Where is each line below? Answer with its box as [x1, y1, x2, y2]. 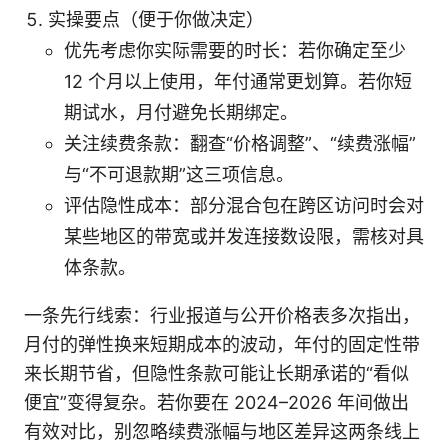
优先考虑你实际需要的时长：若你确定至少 [64, 40, 406, 62]
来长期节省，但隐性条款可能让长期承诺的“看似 [24, 363, 409, 385]
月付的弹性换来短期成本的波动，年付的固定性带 [24, 334, 420, 356]
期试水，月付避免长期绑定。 [64, 102, 298, 124]
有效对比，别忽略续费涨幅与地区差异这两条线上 [24, 421, 420, 443]
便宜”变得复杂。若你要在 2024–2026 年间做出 [24, 392, 409, 414]
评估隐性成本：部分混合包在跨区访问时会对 [64, 195, 424, 217]
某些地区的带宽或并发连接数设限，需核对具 [64, 226, 424, 248]
